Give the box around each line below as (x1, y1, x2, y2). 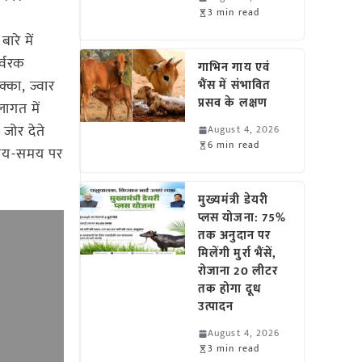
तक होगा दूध (198, 279, 262, 299)
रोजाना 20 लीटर (198, 261, 279, 281)
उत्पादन (198, 297, 234, 317)
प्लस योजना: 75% (198, 208, 287, 228)
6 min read (208, 137, 260, 153)
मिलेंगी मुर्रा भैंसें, (198, 243, 277, 263)
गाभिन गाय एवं (198, 57, 270, 78)
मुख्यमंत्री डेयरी (198, 190, 268, 210)
